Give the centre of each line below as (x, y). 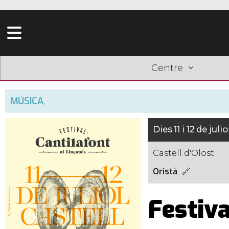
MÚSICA (27, 101)
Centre (167, 68)
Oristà (165, 171)
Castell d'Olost (183, 153)
